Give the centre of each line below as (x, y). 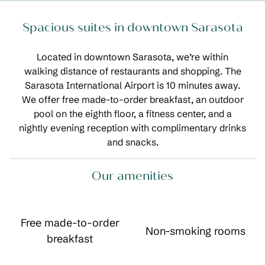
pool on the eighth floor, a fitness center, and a (132, 114)
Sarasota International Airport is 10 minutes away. (132, 85)
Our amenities (132, 176)
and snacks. (132, 142)
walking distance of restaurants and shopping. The (132, 71)
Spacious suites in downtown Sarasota (132, 28)
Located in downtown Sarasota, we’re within (132, 57)
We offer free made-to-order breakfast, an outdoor (132, 99)
